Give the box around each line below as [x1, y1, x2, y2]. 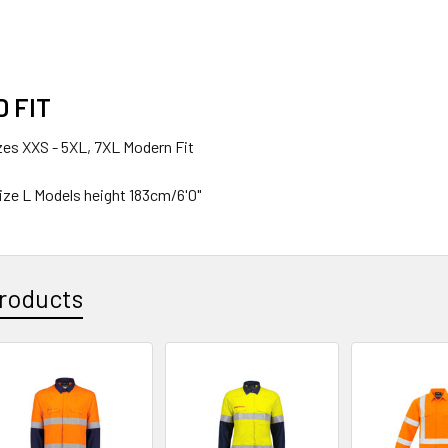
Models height [34, 185, 127, 205]
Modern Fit [123, 137, 195, 157]
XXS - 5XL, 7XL [22, 137, 121, 157]
